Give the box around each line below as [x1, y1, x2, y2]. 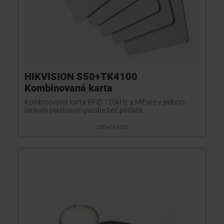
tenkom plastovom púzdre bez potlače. [24, 106, 144, 114]
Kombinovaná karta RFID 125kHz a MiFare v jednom [24, 98, 186, 106]
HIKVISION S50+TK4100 [24, 70, 137, 82]
